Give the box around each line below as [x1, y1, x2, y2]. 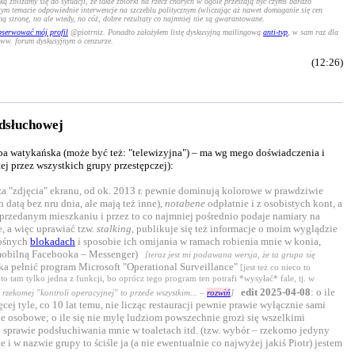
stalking [97, 223, 132, 235]
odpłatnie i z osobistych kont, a [205, 197, 342, 210]
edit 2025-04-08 [241, 286, 311, 299]
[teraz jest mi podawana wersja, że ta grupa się [140, 250, 315, 260]
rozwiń [207, 288, 231, 298]
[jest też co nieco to [240, 262, 311, 273]
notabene [165, 197, 205, 210]
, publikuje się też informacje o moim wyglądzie [132, 223, 338, 235]
